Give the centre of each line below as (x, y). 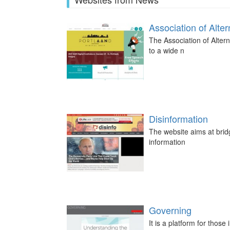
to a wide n (167, 50)
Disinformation (178, 119)
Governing (170, 210)
